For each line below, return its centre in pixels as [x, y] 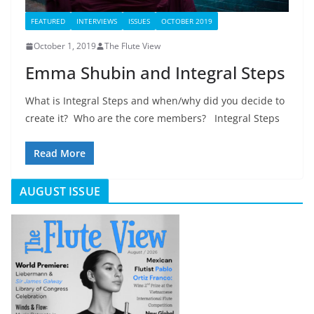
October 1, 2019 [65, 46]
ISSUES [139, 21]
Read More [60, 153]
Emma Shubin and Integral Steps [155, 73]
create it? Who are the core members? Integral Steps [152, 118]
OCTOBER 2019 [187, 21]
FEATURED [48, 21]
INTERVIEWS [97, 21]
